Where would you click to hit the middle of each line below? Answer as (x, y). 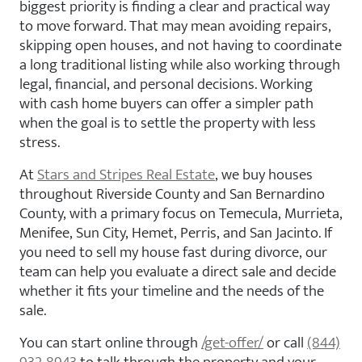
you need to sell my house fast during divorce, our (173, 252)
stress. (40, 142)
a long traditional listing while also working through (180, 64)
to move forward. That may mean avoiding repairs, (175, 25)
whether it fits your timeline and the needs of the (172, 290)
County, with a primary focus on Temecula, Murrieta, (181, 213)
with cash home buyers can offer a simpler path (166, 103)
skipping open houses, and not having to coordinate (181, 45)
